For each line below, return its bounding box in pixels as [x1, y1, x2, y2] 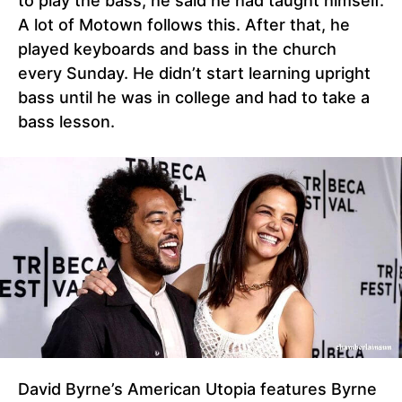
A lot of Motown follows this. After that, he [18, 15, 350, 35]
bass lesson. [18, 112, 115, 132]
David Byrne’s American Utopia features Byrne [18, 380, 377, 399]
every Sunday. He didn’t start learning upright [18, 64, 371, 83]
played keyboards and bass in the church [18, 39, 336, 59]
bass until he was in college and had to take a [18, 88, 370, 108]
